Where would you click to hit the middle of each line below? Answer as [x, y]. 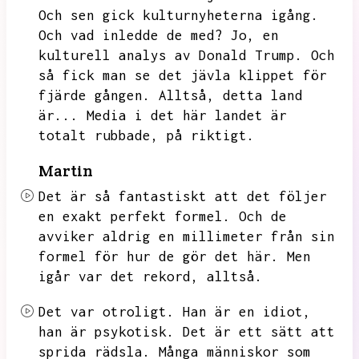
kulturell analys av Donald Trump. [171, 55]
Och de [263, 216]
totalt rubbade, [99, 135]
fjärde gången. [95, 95]
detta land [263, 95]
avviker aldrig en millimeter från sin [187, 236]
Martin [66, 171]
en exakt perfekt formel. [135, 216]
